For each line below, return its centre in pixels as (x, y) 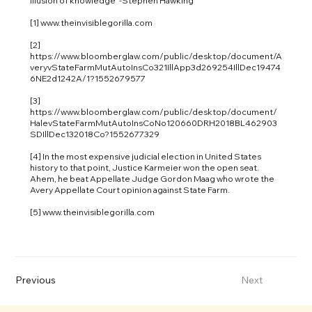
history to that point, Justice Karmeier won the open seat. (144, 167)
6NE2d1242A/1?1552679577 (87, 78)
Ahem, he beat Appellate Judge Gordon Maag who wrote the (152, 178)
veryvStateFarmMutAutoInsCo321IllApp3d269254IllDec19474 (155, 67)
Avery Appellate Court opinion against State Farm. (130, 189)
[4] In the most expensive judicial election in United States (145, 156)
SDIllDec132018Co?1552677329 (94, 134)
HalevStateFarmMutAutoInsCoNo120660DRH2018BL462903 (153, 123)
